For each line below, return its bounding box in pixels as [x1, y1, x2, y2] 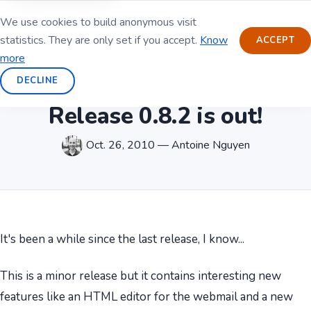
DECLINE [17, 74, 58, 87]
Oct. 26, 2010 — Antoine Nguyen [85, 137, 250, 153]
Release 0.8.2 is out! [48, 100, 263, 132]
